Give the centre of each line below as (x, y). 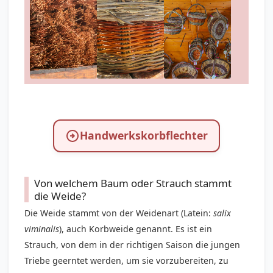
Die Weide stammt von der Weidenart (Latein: (119, 213)
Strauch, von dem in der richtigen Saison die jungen (133, 245)
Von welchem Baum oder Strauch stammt (133, 183)
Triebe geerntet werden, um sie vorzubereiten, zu (127, 261)
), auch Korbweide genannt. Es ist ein (136, 229)
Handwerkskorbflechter (144, 136)
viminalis (42, 229)
